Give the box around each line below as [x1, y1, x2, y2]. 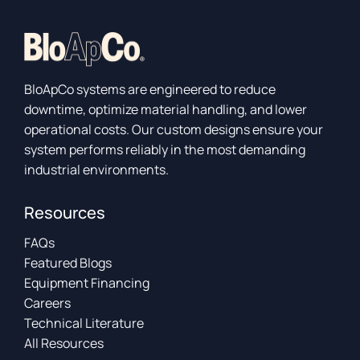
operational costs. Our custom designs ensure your [24, 121, 324, 139]
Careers [24, 294, 72, 313]
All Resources [24, 334, 104, 353]
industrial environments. [24, 161, 170, 179]
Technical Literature [24, 314, 145, 333]
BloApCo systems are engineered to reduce [24, 80, 276, 99]
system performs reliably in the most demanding [24, 141, 306, 159]
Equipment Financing [24, 274, 150, 292]
